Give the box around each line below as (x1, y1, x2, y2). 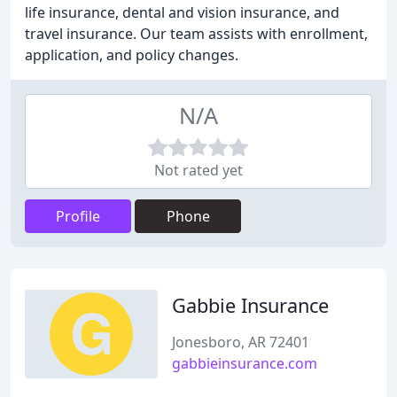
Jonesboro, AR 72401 (172, 332, 309, 352)
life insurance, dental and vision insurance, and (25, 3, 339, 22)
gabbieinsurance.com (172, 354, 317, 373)
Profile (56, 206, 100, 226)
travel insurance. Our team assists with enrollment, (25, 24, 368, 43)
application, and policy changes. (25, 45, 238, 65)
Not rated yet (154, 160, 243, 180)
